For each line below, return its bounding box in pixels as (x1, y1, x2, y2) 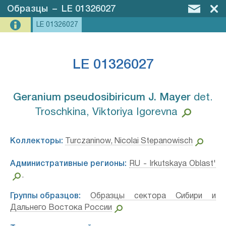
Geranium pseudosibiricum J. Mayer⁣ (13, 93, 191, 102)
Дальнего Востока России (10, 204, 112, 211)
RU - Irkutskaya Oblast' (129, 160, 216, 167)
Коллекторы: (10, 138, 63, 145)
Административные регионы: (10, 160, 127, 167)
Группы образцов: (10, 193, 81, 200)
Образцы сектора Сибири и (90, 193, 216, 200)
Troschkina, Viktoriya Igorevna (35, 107, 178, 117)
